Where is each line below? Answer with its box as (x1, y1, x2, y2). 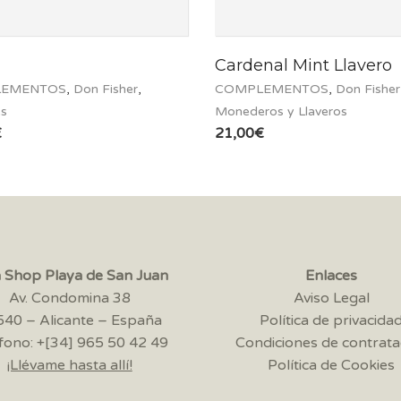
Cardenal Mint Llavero (215, 55, 392, 76)
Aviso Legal (293, 289, 370, 308)
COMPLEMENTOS (215, 81, 328, 98)
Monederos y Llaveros (215, 104, 347, 120)
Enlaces (305, 267, 358, 286)
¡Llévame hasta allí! (6, 356, 132, 375)
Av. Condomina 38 (8, 289, 131, 308)
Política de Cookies (268, 356, 396, 375)
